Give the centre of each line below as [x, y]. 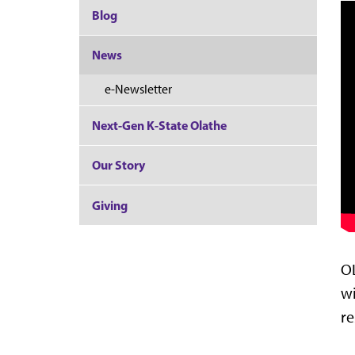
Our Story [118, 165]
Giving [110, 205]
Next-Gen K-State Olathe [159, 125]
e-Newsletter [138, 90]
